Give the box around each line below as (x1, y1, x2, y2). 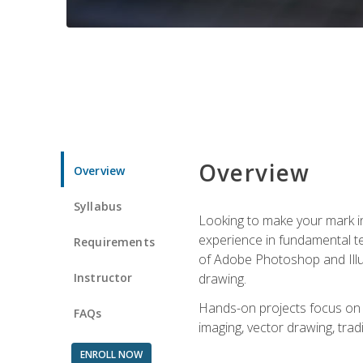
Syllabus (74, 198, 122, 214)
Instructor (74, 269, 133, 285)
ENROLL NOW (79, 347, 143, 361)
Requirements (74, 233, 155, 250)
